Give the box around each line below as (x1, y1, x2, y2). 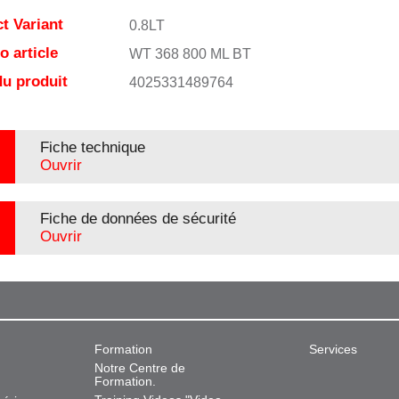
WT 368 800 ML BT (128, 46, 251, 61)
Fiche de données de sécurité (39, 210, 236, 227)
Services (308, 342, 357, 356)
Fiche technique (39, 139, 145, 156)
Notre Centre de (94, 361, 185, 375)
